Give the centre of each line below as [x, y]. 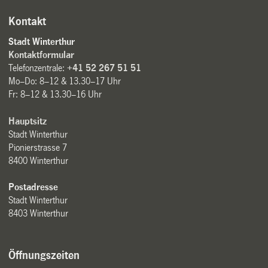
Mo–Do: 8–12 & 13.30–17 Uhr [65, 81]
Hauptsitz [28, 121]
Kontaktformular [42, 55]
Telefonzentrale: [38, 68]
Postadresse [33, 187]
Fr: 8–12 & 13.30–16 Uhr [55, 95]
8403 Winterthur [39, 213]
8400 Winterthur [39, 160]
